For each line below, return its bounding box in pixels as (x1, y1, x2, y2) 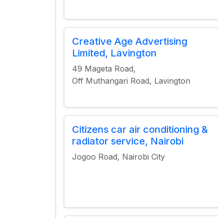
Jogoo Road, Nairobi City (72, 152, 165, 162)
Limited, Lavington (72, 47, 157, 59)
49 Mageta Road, (72, 64, 136, 73)
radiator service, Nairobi (72, 135, 183, 147)
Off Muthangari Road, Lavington (72, 76, 190, 86)
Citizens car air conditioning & (72, 124, 208, 135)
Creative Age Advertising (72, 36, 187, 47)
